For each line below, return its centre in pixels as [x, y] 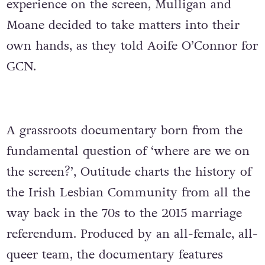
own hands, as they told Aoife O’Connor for [132, 46]
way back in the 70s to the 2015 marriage [124, 214]
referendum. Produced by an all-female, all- [132, 234]
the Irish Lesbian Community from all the [128, 193]
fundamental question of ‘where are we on [128, 151]
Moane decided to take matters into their [123, 25]
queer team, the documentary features [114, 255]
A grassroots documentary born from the [124, 131]
